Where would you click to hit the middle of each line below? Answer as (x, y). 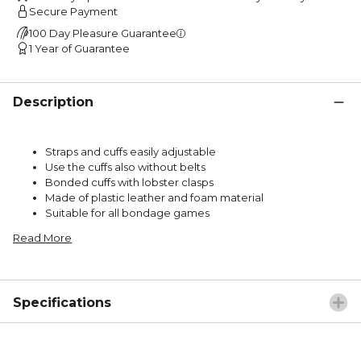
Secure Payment (73, 11)
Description (53, 102)
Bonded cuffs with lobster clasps (129, 182)
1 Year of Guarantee (79, 48)
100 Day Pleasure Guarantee (103, 33)
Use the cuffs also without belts (125, 166)
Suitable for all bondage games (127, 212)
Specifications (62, 302)
